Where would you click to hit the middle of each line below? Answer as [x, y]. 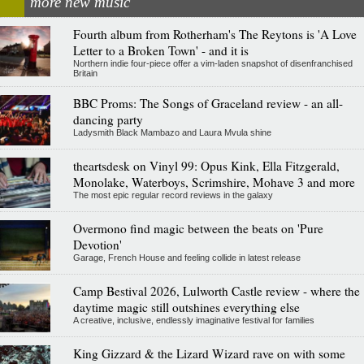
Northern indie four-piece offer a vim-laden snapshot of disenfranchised [212, 64]
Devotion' [97, 245]
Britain [85, 74]
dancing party [108, 120]
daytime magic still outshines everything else [186, 308]
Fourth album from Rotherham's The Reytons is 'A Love [214, 35]
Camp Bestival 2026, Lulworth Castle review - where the [216, 291]
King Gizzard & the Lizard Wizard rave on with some [209, 354]
